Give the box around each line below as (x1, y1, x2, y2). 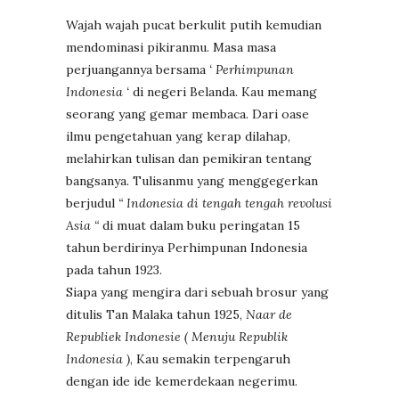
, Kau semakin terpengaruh (130, 350, 290, 367)
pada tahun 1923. (66, 261, 162, 278)
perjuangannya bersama (66, 61, 209, 77)
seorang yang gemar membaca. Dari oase (66, 105, 309, 122)
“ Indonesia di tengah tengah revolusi (115, 194, 332, 211)
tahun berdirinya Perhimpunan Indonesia (66, 239, 307, 256)
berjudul (66, 194, 115, 211)
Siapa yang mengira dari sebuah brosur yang (66, 283, 329, 300)
